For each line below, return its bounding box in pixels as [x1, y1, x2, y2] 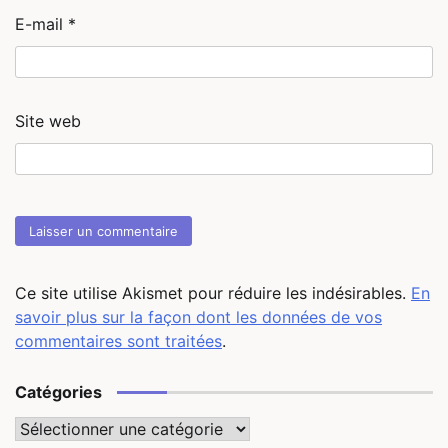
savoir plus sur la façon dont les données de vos [15, 306, 382, 327]
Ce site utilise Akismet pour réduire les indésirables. [15, 282, 411, 303]
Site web [15, 111, 81, 132]
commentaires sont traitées [15, 330, 222, 351]
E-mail [15, 14, 68, 35]
